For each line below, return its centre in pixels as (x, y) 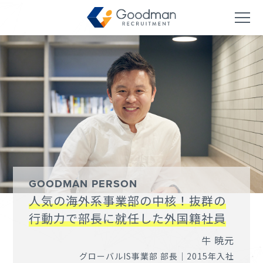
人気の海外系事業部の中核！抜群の (128, 200)
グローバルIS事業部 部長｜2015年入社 (156, 256)
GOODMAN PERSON (83, 183)
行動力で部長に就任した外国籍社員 (128, 218)
